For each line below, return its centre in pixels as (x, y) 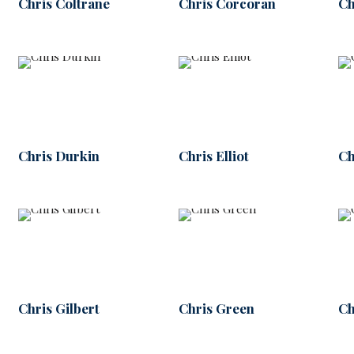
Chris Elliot (213, 156)
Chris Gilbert (58, 309)
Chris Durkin (58, 156)
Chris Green (216, 309)
